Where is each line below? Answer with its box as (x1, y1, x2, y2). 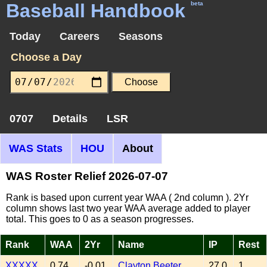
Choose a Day (10, 51, 82, 63)
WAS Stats (9, 142, 63, 154)
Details (52, 112, 88, 125)
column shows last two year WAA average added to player (6, 203, 250, 213)
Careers (60, 30, 100, 42)
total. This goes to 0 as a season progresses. (6, 213, 194, 224)
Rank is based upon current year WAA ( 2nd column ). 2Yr (6, 192, 249, 203)
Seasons (119, 30, 163, 42)
